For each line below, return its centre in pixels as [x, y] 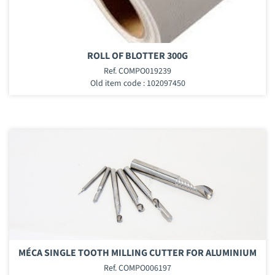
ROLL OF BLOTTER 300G [137, 56]
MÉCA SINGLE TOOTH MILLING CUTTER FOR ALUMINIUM [137, 253]
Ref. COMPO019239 [137, 71]
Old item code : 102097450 [137, 83]
